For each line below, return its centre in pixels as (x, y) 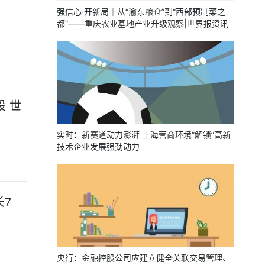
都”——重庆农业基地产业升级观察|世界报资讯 (143, 23)
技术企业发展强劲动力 (98, 146)
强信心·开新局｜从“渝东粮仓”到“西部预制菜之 (141, 12)
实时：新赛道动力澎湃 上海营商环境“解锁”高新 (144, 135)
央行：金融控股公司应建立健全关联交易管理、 (144, 258)
